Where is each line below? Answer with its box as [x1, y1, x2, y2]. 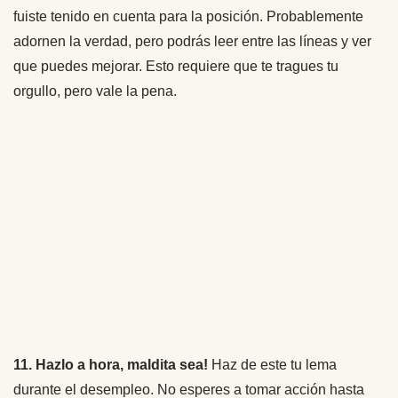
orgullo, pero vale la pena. [13, 83, 177, 99]
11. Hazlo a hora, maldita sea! [13, 356, 208, 372]
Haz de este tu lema [208, 356, 337, 372]
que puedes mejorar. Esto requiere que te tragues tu [13, 58, 338, 74]
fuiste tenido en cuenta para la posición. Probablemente [13, 8, 363, 24]
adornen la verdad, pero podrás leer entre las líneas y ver [13, 33, 371, 49]
